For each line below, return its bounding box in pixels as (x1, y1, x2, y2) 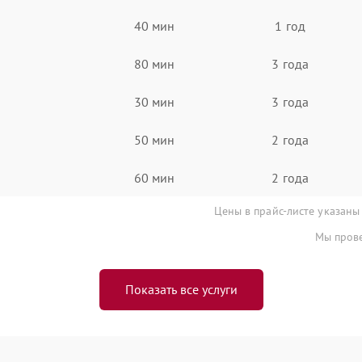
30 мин (133, 93, 175, 110)
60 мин (133, 169, 175, 186)
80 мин (133, 55, 175, 72)
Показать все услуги (124, 281, 238, 297)
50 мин (133, 131, 175, 148)
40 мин (133, 17, 175, 34)
